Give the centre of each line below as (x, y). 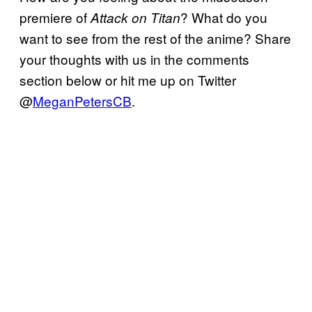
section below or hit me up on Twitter (128, 79)
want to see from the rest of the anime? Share (155, 38)
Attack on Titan (135, 17)
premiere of (55, 17)
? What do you (224, 17)
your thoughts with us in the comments (134, 58)
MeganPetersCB (82, 100)
